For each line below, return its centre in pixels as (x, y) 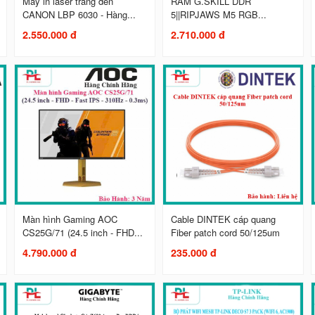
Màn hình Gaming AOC (70, 219)
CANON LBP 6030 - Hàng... (79, 15)
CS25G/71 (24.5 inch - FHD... (83, 233)
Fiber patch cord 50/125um (226, 233)
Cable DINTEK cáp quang (224, 219)
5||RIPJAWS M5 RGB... (219, 15)
